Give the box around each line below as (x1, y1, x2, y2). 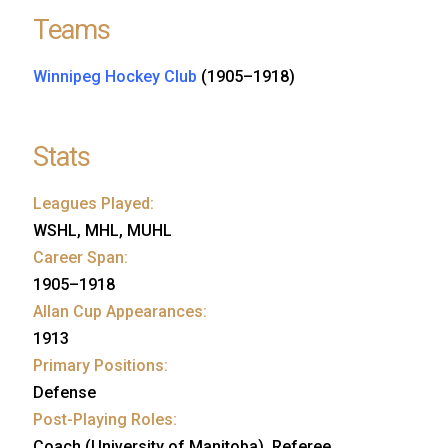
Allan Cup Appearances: (33, 301, 207, 321)
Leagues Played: (33, 193, 154, 213)
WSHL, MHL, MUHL (33, 220, 172, 240)
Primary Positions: (33, 355, 168, 375)
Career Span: (33, 247, 128, 267)
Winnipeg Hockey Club (33, 66, 197, 86)
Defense (33, 382, 96, 402)
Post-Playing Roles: (33, 409, 177, 429)
